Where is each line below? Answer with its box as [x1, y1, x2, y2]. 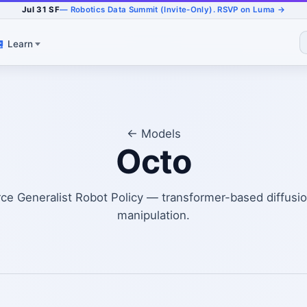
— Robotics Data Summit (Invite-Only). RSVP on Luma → [60, 4, 286, 14]
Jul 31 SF [21, 4, 60, 14]
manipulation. [117, 208, 190, 222]
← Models [126, 127, 181, 140]
